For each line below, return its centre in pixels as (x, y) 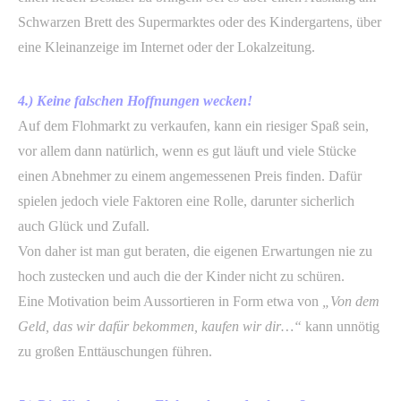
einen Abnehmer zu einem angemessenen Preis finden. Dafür (190, 176)
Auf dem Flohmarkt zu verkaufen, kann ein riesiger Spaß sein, (193, 126)
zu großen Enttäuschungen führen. (115, 351)
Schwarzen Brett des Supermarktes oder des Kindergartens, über (200, 22)
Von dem (355, 301)
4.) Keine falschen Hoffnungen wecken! (135, 101)
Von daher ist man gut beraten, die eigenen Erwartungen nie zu (195, 251)
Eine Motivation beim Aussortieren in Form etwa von (170, 301)
